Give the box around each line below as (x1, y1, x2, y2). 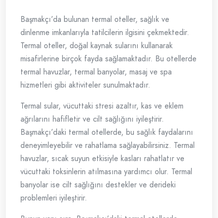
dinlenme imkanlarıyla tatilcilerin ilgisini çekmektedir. (20, 27, 189, 38)
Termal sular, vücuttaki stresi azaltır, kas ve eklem (20, 100, 183, 112)
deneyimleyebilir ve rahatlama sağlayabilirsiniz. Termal (20, 140, 195, 151)
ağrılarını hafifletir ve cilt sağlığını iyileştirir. (20, 113, 164, 125)
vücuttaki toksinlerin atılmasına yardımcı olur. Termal (20, 166, 192, 178)
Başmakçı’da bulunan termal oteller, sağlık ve (20, 14, 169, 25)
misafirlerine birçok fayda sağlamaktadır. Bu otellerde (20, 53, 197, 65)
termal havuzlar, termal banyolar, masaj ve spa (20, 66, 172, 78)
